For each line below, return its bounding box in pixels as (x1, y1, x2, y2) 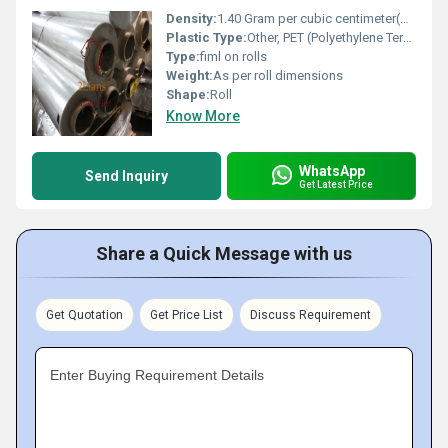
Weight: (166, 68, 213, 83)
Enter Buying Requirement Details (50, 367, 264, 383)
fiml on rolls (200, 49, 267, 64)
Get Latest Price (299, 178, 373, 190)
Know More (166, 108, 240, 124)
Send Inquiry (85, 168, 168, 184)
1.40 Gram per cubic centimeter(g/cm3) (217, 11, 400, 26)
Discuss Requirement (250, 308, 371, 322)
